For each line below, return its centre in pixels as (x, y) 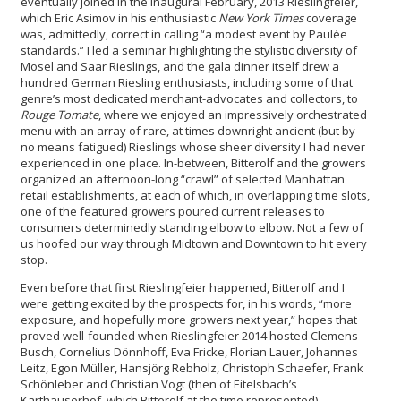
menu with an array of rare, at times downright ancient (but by (188, 131)
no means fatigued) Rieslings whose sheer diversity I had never (193, 147)
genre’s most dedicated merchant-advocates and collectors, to (189, 99)
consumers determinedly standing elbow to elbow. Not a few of (192, 228)
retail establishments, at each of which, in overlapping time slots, (195, 196)
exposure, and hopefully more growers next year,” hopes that (189, 320)
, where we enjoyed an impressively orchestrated (233, 115)
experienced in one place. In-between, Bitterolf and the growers (193, 163)
